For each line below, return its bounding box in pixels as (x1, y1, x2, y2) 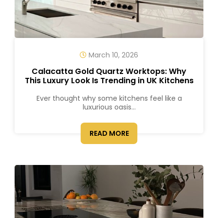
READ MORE (89, 128, 129, 138)
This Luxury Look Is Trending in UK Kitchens (24, 75, 194, 86)
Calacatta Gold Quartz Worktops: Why (32, 66, 186, 77)
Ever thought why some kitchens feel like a (36, 93, 182, 103)
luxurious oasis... (82, 102, 136, 112)
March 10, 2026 (87, 50, 138, 60)
